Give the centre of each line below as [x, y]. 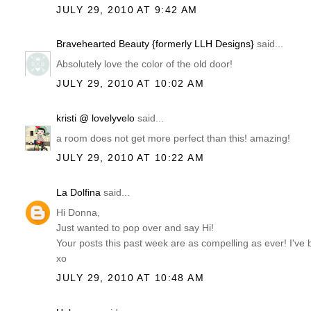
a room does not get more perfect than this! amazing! [174, 138]
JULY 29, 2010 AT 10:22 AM [131, 158]
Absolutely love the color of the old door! [145, 64]
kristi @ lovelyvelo [96, 118]
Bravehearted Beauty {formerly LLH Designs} [155, 44]
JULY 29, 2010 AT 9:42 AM [127, 9]
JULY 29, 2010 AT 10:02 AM [131, 84]
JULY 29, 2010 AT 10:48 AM [131, 278]
